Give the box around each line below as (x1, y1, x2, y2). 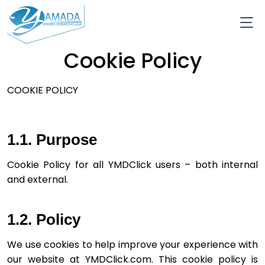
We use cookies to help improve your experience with (7, 237, 258, 251)
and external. (7, 172, 68, 186)
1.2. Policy (7, 210, 80, 228)
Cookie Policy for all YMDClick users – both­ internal (7, 157, 258, 172)
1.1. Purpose (7, 130, 97, 148)
